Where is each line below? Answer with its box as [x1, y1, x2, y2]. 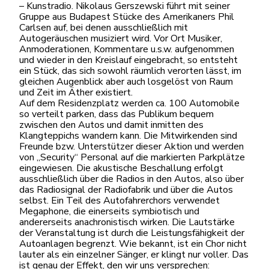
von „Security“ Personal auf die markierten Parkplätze [19, 151, 245, 165]
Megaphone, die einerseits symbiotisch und [19, 205, 199, 219]
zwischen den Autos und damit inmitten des [19, 118, 204, 132]
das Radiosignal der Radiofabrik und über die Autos [19, 183, 233, 197]
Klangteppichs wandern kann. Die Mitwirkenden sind [19, 129, 237, 143]
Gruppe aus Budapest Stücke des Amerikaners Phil [19, 10, 234, 24]
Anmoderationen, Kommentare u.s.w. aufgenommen [19, 43, 234, 56]
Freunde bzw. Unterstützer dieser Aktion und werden [19, 140, 244, 154]
